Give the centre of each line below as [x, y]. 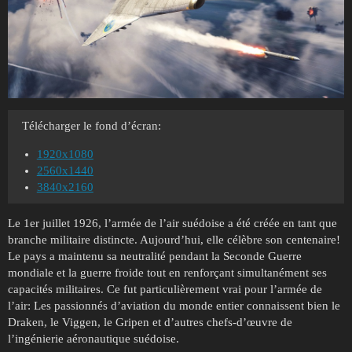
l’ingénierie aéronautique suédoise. [93, 339]
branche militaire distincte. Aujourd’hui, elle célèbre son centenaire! [174, 240]
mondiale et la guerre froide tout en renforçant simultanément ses [167, 273]
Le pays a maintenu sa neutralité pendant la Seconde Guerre [155, 257]
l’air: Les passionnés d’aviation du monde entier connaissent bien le [174, 306]
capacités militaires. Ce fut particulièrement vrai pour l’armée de [165, 290]
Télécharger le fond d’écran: [92, 126]
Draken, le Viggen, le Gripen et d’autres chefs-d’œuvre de [150, 323]
